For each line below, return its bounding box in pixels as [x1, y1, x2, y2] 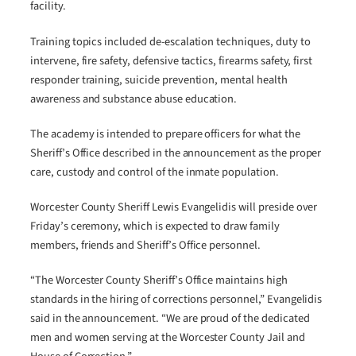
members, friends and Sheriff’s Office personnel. [30, 237, 261, 254]
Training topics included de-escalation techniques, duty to [30, 33, 311, 50]
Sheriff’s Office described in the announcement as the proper [30, 144, 322, 161]
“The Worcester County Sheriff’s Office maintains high [30, 272, 288, 289]
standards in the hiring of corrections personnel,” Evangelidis [30, 291, 323, 308]
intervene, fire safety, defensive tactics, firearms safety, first [30, 52, 313, 69]
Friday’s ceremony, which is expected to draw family [30, 218, 280, 235]
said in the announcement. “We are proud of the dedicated [30, 310, 310, 327]
